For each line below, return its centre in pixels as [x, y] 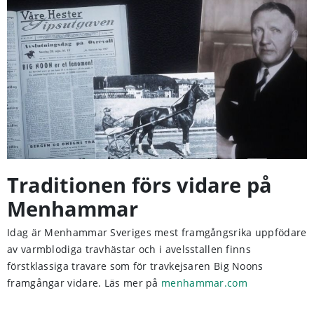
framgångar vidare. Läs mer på [84, 283]
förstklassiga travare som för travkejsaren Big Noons [135, 266]
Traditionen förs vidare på [139, 185]
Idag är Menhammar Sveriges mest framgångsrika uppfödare [157, 233]
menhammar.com [204, 283]
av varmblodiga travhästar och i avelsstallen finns [129, 250]
